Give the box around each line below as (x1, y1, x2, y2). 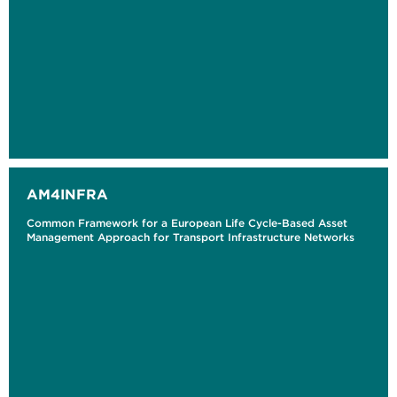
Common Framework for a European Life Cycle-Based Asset (27, 216, 347, 230)
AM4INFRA (27, 185, 108, 204)
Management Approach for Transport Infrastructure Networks (27, 230, 354, 245)
